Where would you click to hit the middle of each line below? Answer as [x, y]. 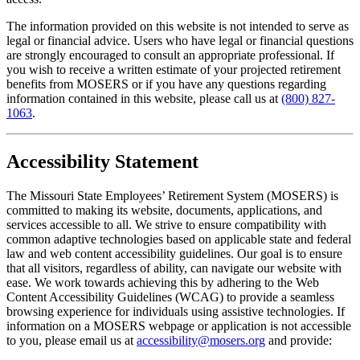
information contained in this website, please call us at [144, 99]
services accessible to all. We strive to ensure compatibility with [166, 225]
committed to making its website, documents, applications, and [164, 211]
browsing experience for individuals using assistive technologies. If [176, 312]
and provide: [299, 341]
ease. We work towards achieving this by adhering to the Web [163, 283]
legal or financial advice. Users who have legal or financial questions [180, 41]
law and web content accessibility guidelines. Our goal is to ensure [174, 254]
